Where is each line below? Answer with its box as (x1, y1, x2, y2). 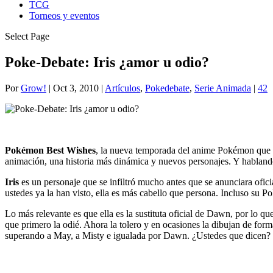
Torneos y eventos (29, 10, 99, 21)
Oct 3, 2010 (53, 82, 99, 93)
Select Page (5, 31, 49, 41)
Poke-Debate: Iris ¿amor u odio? (5, 54, 209, 70)
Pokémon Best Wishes (5, 144, 96, 155)
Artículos (105, 82, 140, 93)
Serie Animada (194, 82, 251, 93)
